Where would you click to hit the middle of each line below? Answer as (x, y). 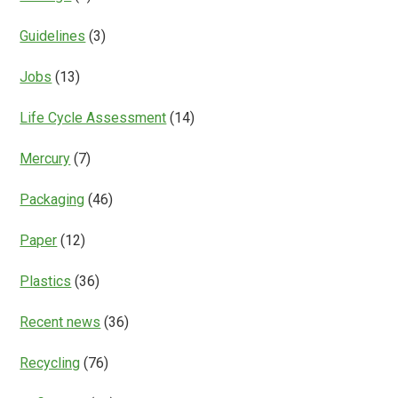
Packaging (52, 200)
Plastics (46, 282)
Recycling (50, 363)
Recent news (60, 322)
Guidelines (53, 36)
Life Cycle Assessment (93, 118)
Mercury (45, 159)
